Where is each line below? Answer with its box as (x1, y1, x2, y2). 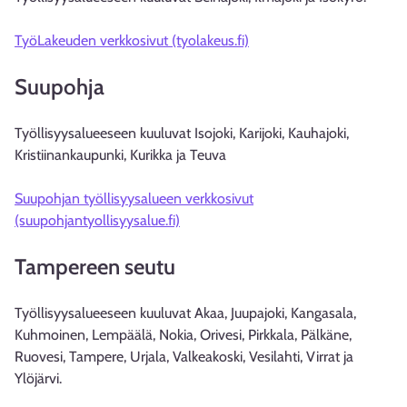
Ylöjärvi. (15, 370, 62, 387)
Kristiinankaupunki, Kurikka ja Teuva (15, 146, 226, 164)
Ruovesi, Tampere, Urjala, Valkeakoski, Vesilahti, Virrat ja (15, 348, 353, 365)
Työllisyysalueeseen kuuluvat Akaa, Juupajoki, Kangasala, (15, 304, 356, 322)
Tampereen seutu (15, 253, 175, 280)
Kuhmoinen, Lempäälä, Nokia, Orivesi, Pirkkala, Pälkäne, (15, 326, 352, 343)
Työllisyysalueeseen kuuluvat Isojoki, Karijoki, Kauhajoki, (15, 124, 349, 142)
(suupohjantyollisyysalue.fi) (15, 212, 180, 229)
